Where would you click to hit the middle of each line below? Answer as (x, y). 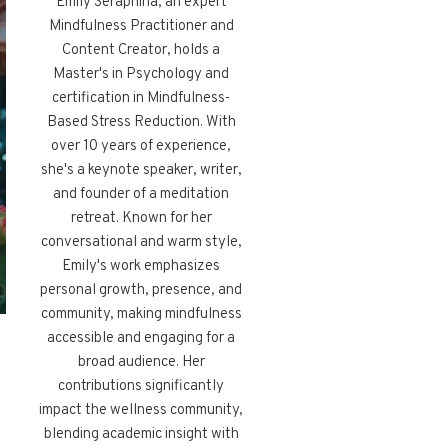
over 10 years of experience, (141, 147)
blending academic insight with (141, 435)
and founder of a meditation (141, 195)
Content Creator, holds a (141, 51)
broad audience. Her (141, 363)
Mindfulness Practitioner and (141, 27)
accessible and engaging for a (141, 339)
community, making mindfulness (141, 315)
